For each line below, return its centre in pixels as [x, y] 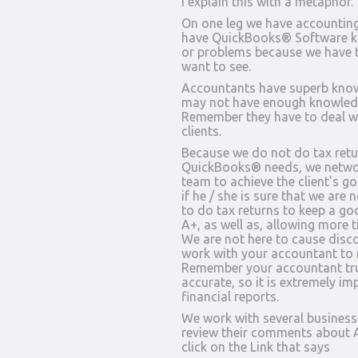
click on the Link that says [256, 347]
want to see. [216, 66]
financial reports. [230, 296]
